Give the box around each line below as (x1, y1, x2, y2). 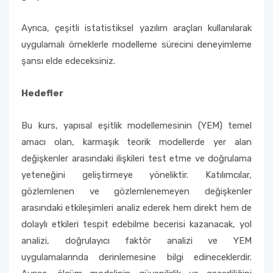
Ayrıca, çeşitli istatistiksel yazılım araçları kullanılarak (21, 23, 252, 34)
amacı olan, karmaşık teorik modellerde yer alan (21, 136, 252, 147)
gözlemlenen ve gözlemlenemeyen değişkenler (21, 186, 252, 197)
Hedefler (21, 88, 63, 99)
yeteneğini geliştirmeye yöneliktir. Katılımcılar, (21, 169, 252, 180)
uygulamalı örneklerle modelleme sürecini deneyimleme (21, 39, 252, 50)
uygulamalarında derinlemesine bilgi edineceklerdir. (21, 252, 252, 263)
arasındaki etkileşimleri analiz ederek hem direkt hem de (21, 202, 252, 213)
